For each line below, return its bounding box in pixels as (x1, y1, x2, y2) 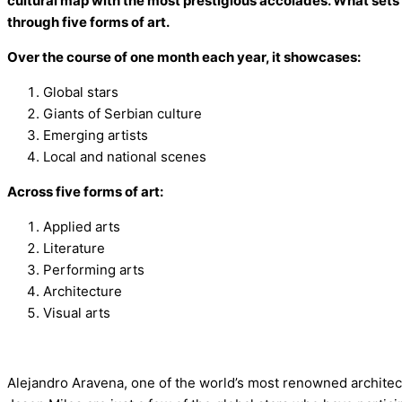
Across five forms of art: (7, 183, 163, 200)
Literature (43, 240, 105, 257)
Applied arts (43, 218, 120, 235)
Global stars (43, 83, 118, 100)
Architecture (43, 283, 122, 300)
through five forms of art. (7, 13, 170, 31)
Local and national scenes (43, 148, 206, 165)
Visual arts (43, 304, 110, 321)
